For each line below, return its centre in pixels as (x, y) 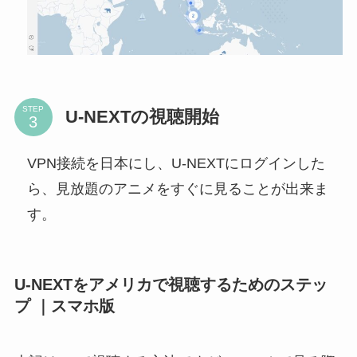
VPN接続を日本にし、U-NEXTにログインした (176, 163)
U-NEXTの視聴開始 (142, 117)
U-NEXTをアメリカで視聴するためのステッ (171, 285)
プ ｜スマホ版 (64, 306)
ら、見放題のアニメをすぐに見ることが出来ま (177, 188)
